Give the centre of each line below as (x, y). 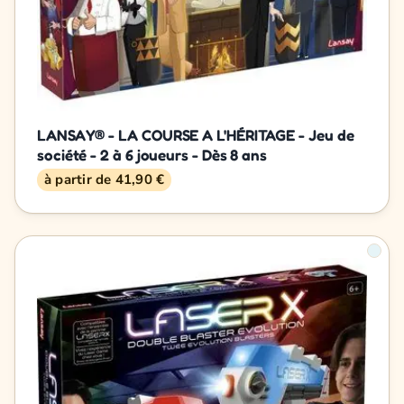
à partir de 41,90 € (105, 179)
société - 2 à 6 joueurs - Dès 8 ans (152, 154)
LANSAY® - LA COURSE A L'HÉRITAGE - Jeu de (196, 134)
